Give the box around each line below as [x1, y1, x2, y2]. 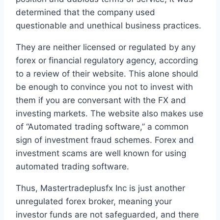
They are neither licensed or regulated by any [16, 42, 195, 53]
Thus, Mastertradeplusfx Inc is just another [16, 183, 185, 193]
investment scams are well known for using [16, 148, 186, 159]
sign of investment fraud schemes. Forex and [16, 135, 194, 145]
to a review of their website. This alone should [16, 69, 198, 79]
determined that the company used [16, 7, 155, 18]
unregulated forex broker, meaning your [16, 196, 172, 207]
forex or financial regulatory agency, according [16, 55, 198, 66]
